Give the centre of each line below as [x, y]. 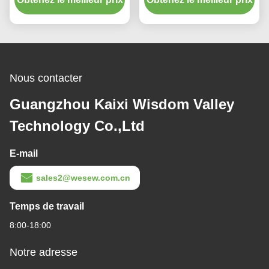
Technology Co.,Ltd [77, 126]
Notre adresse [44, 252]
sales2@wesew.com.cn [83, 178]
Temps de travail [47, 207]
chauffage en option [70, 14]
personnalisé [199, 14]
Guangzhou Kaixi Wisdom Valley [122, 104]
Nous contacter [46, 78]
